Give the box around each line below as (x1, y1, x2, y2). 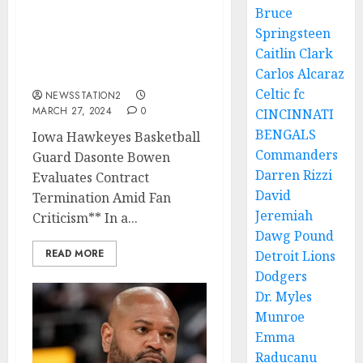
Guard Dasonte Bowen (32, 148, 170, 166)
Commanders (255, 146, 339, 164)
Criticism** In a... (32, 209, 138, 227)
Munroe (255, 308, 305, 326)
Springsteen (255, 24, 331, 42)
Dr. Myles (255, 288, 313, 305)
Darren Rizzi (255, 166, 333, 184)
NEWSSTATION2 (45, 88, 122, 103)
